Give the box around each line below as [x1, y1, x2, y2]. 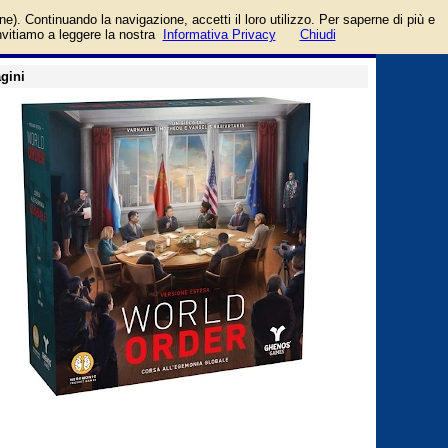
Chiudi [299, 27, 336, 42]
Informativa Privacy [162, 27, 276, 42]
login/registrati [295, 2, 376, 17]
